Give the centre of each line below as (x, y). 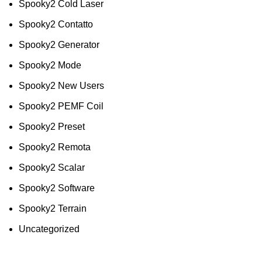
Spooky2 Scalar (52, 168)
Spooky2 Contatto (56, 24)
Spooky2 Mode (50, 65)
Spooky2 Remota (55, 147)
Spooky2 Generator (59, 45)
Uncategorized (49, 229)
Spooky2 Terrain (53, 208)
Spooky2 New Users (61, 86)
